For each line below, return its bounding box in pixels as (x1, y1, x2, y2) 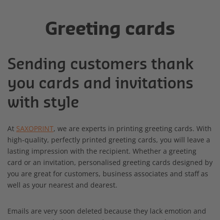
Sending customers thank (7, 57, 193, 72)
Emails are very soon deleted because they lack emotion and (7, 206, 206, 216)
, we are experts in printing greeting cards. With (54, 123, 212, 133)
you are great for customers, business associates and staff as (7, 168, 208, 178)
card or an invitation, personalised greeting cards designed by (7, 157, 213, 167)
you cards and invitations (7, 76, 193, 91)
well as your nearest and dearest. (7, 180, 117, 190)
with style (7, 95, 79, 110)
